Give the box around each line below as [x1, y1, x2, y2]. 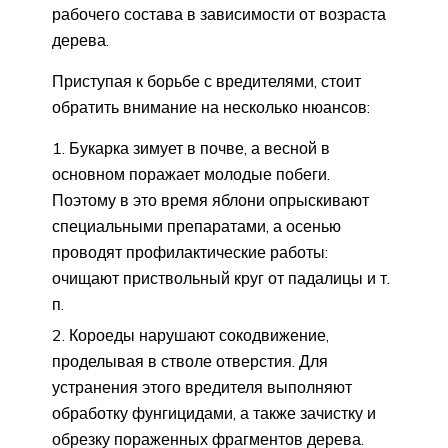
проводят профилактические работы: [52, 241, 328, 262]
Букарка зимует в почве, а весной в [69, 137, 330, 158]
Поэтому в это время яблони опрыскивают [52, 189, 369, 210]
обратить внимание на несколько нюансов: [52, 96, 370, 117]
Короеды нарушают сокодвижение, [69, 324, 329, 345]
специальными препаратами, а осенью [52, 215, 341, 236]
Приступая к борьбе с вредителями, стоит [52, 70, 361, 91]
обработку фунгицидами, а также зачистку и [52, 402, 376, 423]
